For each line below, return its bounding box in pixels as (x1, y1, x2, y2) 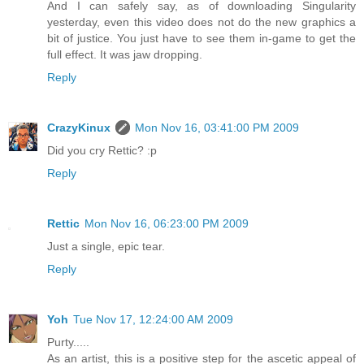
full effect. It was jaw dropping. (47, 48, 202, 62)
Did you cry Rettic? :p (47, 144, 157, 158)
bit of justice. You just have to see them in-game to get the (47, 32, 356, 45)
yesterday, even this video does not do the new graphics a (47, 15, 356, 29)
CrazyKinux (47, 121, 110, 135)
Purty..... (47, 336, 89, 349)
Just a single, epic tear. (47, 240, 165, 253)
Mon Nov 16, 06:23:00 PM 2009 (84, 217, 249, 231)
